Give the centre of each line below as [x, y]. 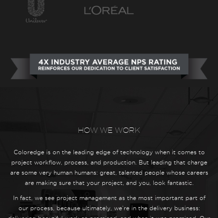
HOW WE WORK [109, 130]
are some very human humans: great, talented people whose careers [109, 172]
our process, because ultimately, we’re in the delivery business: [109, 208]
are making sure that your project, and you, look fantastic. [109, 182]
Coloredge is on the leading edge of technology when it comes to [109, 152]
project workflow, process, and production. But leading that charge [109, 162]
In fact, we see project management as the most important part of [109, 198]
